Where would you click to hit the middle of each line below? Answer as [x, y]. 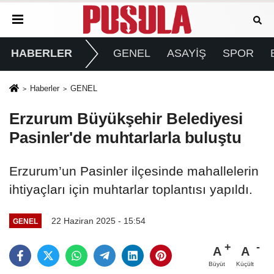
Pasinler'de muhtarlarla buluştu [125, 138]
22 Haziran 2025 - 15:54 [98, 221]
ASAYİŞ [186, 54]
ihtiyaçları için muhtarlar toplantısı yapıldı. [131, 190]
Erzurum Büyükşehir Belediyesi [126, 119]
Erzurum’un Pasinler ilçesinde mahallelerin [134, 171]
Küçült [245, 264]
